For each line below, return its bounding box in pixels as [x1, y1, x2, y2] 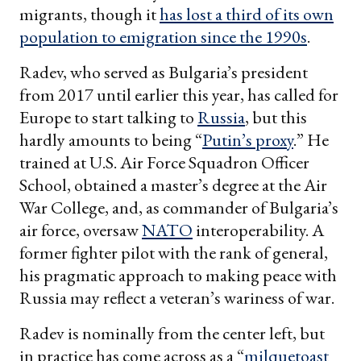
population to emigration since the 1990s [19, 25, 307, 49]
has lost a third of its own [160, 2, 334, 27]
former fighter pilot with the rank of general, [19, 241, 328, 265]
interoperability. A [193, 218, 324, 243]
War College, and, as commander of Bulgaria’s [19, 196, 338, 220]
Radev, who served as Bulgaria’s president [19, 60, 308, 85]
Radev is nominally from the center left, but [19, 322, 325, 346]
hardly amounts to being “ [19, 128, 202, 152]
